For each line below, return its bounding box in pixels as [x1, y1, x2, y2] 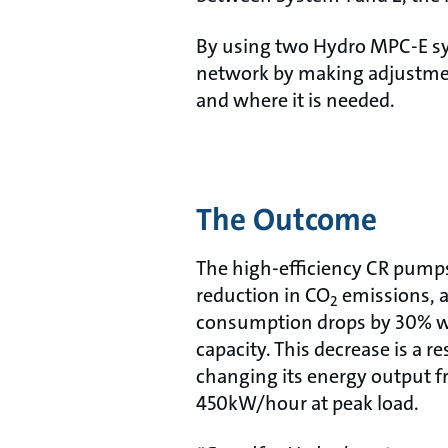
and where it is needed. [196, 87, 395, 114]
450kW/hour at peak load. [196, 390, 419, 417]
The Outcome [196, 200, 377, 241]
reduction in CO [196, 282, 330, 309]
